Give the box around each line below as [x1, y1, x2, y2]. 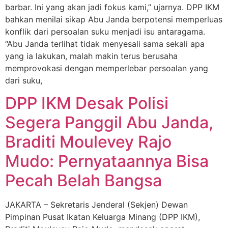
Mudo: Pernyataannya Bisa [5, 151, 209, 172]
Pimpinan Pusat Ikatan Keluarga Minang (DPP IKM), [5, 212, 200, 222]
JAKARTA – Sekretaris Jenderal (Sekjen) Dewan [5, 199, 188, 210]
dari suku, [5, 75, 42, 85]
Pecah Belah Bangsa [5, 170, 162, 191]
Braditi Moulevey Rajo [5, 132, 172, 152]
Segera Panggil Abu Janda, [5, 112, 213, 133]
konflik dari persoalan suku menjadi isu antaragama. [5, 26, 205, 37]
